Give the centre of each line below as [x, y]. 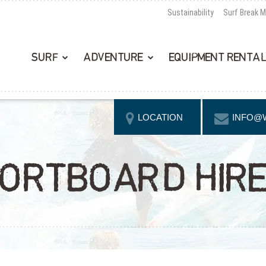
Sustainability [191, 12]
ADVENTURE [113, 58]
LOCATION [160, 117]
